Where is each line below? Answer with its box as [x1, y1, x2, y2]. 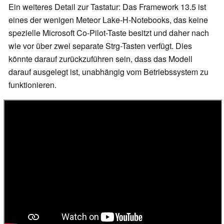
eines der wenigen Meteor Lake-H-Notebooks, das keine [8, 14, 208, 26]
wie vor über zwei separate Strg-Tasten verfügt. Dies [8, 40, 192, 52]
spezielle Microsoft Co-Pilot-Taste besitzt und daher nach [8, 27, 209, 39]
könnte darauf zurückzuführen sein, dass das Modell [8, 53, 192, 65]
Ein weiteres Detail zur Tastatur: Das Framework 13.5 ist [8, 1, 206, 13]
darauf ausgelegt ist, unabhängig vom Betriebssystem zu [8, 66, 208, 78]
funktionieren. [8, 79, 56, 91]
